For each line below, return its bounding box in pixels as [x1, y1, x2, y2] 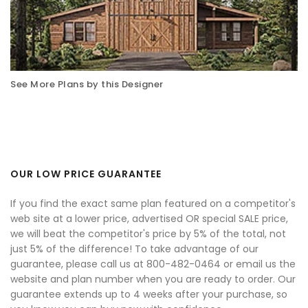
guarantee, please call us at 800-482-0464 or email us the [10, 256, 296, 271]
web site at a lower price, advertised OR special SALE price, [10, 211, 288, 225]
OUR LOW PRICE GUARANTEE [10, 166, 162, 181]
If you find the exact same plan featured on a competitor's [10, 196, 296, 210]
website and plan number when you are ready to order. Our [10, 272, 296, 286]
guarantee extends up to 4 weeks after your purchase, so [10, 287, 287, 301]
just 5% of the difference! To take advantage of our [10, 241, 258, 256]
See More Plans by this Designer [10, 77, 164, 91]
